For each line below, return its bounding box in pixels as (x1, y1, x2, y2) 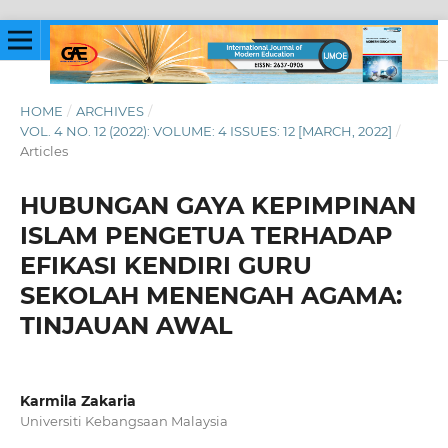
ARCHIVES (75, 102, 144, 119)
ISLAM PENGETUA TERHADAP (19, 220, 393, 250)
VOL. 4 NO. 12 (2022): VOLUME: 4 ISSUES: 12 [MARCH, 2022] (19, 122, 392, 139)
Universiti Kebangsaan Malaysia (19, 412, 228, 429)
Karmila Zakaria (19, 391, 136, 410)
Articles (19, 142, 68, 159)
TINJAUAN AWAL (19, 310, 232, 340)
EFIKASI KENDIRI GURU (19, 250, 312, 280)
